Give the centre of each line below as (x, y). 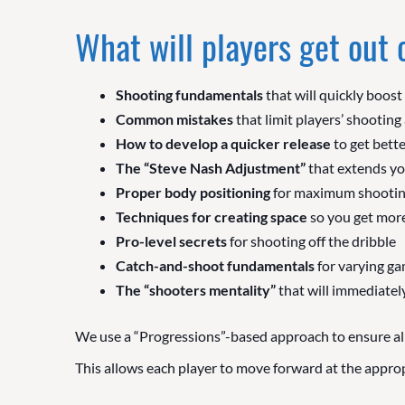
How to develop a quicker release (223, 143)
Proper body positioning (193, 192)
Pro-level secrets (171, 240)
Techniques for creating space (211, 216)
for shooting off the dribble (311, 240)
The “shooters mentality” (195, 289)
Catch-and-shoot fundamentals (215, 265)
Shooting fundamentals (189, 94)
